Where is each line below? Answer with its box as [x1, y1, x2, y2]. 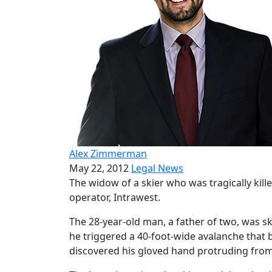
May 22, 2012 [69, 161, 129, 175]
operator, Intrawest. [69, 191, 160, 205]
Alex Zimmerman [69, 147, 147, 161]
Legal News [131, 161, 183, 175]
